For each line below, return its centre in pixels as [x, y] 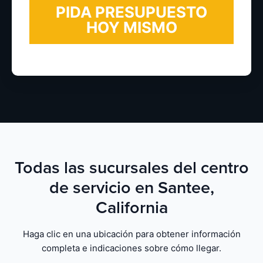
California [131, 208]
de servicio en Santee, [131, 188]
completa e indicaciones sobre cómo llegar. [131, 248]
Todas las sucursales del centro [131, 168]
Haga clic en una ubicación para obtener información [131, 234]
